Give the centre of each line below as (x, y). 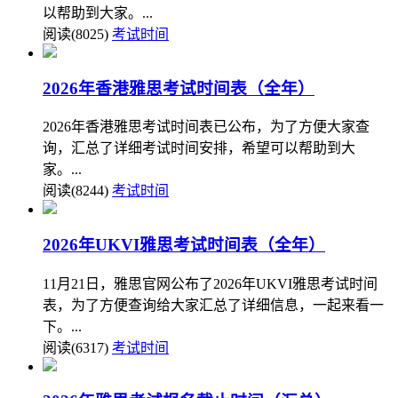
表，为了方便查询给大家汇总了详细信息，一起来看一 (213, 305)
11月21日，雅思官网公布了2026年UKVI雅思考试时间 (210, 283)
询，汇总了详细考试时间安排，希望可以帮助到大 (199, 148)
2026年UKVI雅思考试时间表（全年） (184, 245)
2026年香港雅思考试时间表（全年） (179, 88)
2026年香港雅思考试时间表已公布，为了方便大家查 (206, 127)
